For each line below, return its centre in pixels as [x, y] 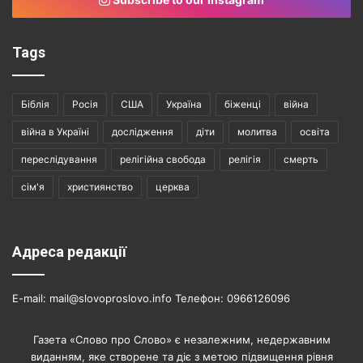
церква [173, 186]
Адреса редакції [69, 251]
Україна [184, 104]
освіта [315, 131]
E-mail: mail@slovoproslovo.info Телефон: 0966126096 [151, 298]
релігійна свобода [163, 159]
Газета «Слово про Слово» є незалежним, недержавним [181, 339]
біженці [243, 104]
